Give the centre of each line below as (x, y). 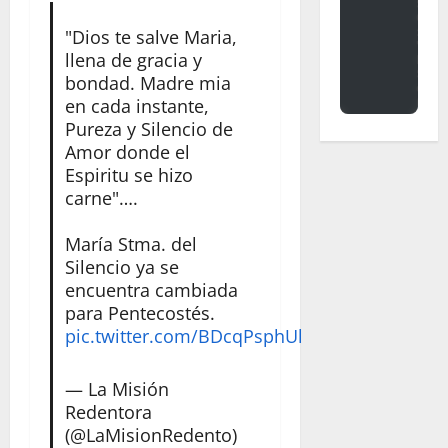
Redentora (108, 411)
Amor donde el (127, 151)
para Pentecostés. (139, 312)
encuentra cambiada (151, 289)
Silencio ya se (121, 266)
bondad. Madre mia (147, 82)
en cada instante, (136, 105)
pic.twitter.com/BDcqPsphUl (183, 335)
